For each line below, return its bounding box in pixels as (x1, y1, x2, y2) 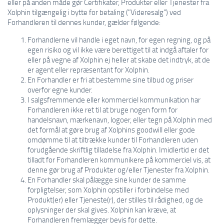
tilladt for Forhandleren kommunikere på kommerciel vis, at (27, 154, 210, 164)
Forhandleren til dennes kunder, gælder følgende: (7, 17, 160, 27)
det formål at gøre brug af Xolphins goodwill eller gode (27, 124, 195, 134)
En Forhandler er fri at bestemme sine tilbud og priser (27, 74, 193, 84)
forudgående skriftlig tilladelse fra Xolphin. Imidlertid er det (27, 144, 209, 154)
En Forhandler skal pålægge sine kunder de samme (27, 174, 186, 184)
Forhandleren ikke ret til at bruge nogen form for (27, 104, 177, 114)
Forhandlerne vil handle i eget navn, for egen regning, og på (27, 34, 210, 44)
